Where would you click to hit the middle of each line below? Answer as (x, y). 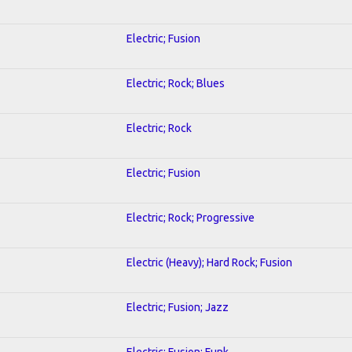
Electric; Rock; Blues (176, 83)
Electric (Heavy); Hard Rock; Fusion (209, 262)
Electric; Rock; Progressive (191, 217)
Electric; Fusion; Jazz (178, 307)
